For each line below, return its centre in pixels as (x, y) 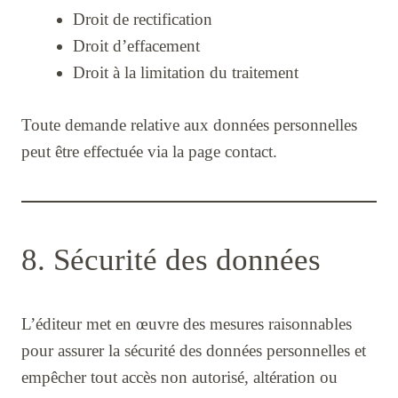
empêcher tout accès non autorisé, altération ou (179, 377)
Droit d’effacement (136, 46)
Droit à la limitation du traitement (185, 73)
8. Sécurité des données (171, 259)
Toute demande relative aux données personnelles (189, 124)
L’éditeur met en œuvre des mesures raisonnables (187, 323)
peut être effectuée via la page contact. (149, 151)
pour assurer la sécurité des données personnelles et (194, 350)
